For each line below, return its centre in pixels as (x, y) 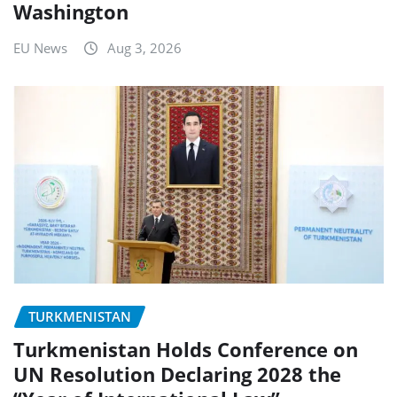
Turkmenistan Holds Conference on (186, 349)
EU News (40, 48)
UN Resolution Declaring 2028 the (177, 374)
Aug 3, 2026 (144, 48)
